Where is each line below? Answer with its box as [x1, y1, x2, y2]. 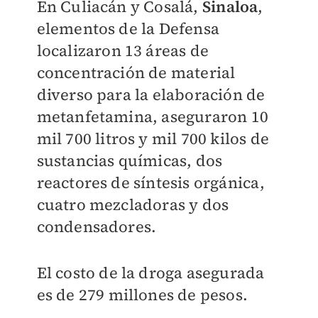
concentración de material [36, 61, 236, 83]
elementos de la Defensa [36, 17, 220, 39]
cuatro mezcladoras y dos [36, 193, 229, 215]
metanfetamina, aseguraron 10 [36, 105, 269, 127]
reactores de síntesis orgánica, [36, 171, 265, 193]
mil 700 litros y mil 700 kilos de [36, 127, 270, 149]
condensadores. [36, 215, 157, 237]
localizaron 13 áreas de [36, 39, 209, 61]
